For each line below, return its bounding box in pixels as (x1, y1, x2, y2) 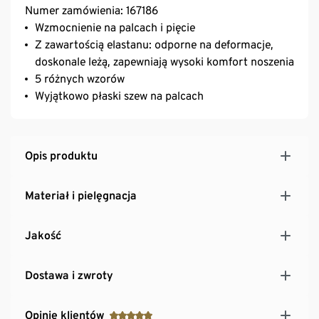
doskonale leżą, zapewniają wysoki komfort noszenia (35, 55, 294, 69)
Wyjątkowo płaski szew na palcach (35, 89, 204, 103)
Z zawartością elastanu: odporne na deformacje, (35, 38, 273, 52)
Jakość (25, 229, 61, 243)
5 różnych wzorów (35, 72, 125, 86)
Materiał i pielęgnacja (25, 189, 137, 203)
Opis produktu (25, 149, 98, 163)
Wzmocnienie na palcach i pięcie (35, 21, 195, 35)
